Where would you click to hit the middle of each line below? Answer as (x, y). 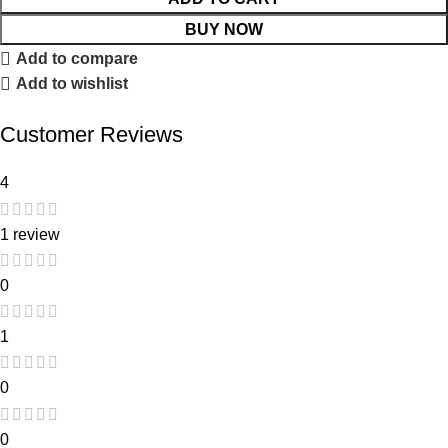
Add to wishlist (72, 84)
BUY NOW (224, 30)
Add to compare (77, 59)
